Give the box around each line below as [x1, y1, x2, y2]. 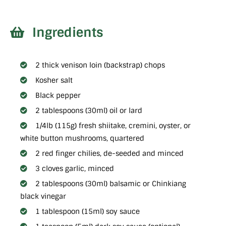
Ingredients [32, 24, 103, 41]
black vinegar [20, 191, 66, 201]
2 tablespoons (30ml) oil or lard [35, 105, 142, 115]
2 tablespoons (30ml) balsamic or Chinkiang [35, 179, 186, 188]
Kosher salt [35, 75, 73, 85]
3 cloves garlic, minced [35, 163, 114, 173]
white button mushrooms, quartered [20, 133, 144, 143]
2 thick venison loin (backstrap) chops [35, 60, 165, 70]
